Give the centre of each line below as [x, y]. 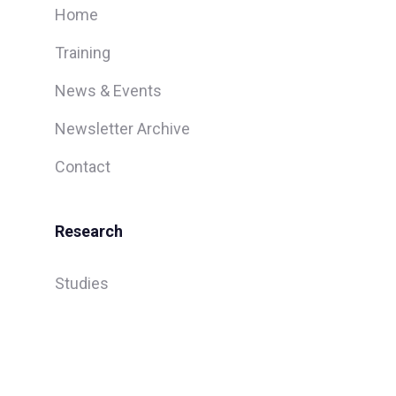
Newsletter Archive [122, 128]
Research [89, 231]
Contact [83, 166]
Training [83, 52]
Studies [82, 283]
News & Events [108, 90]
